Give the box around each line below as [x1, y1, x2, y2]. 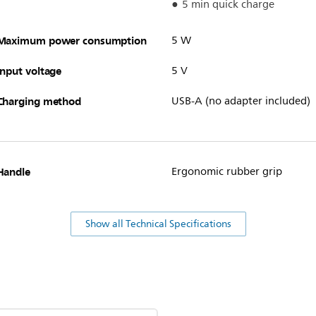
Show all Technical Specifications [85, 215, 231, 232]
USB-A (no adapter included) [171, 92, 310, 110]
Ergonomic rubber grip [171, 162, 282, 181]
